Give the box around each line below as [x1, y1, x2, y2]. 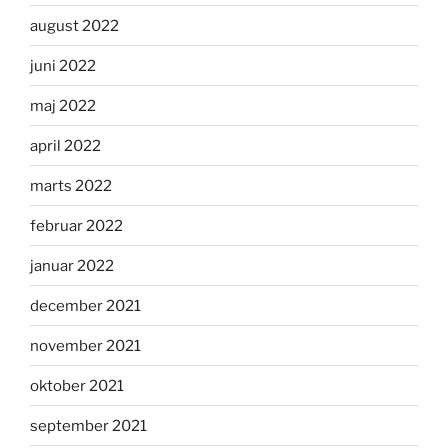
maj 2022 [30, 96, 96, 115]
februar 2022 [30, 216, 123, 235]
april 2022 [30, 136, 101, 155]
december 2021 [30, 296, 141, 315]
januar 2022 [30, 256, 114, 275]
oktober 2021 [30, 376, 124, 395]
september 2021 [30, 416, 147, 435]
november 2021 [30, 336, 141, 355]
